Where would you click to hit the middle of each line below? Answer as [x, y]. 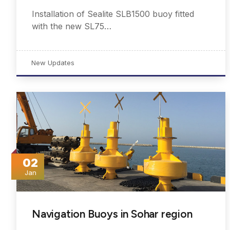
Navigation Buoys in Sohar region [112, 214]
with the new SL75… [72, 26]
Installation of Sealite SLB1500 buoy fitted [113, 14]
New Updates [53, 63]
